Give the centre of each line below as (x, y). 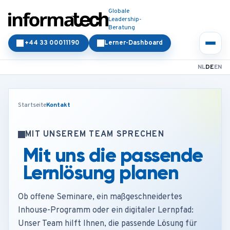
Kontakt (58, 105)
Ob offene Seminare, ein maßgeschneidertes (100, 197)
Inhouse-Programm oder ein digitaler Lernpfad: (106, 210)
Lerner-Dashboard (133, 43)
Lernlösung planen (101, 172)
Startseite (32, 105)
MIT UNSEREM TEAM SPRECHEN (95, 135)
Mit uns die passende (113, 155)
